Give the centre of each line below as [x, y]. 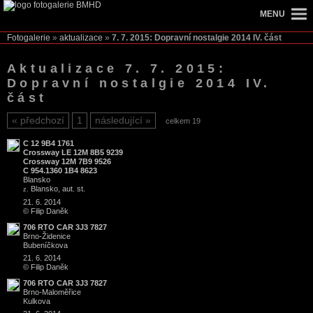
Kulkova [37, 301]
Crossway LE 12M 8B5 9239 [73, 152]
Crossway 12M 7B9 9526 [67, 161]
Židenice [56, 236]
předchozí [42, 121]
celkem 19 [183, 121]
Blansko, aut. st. [57, 189]
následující [119, 121]
